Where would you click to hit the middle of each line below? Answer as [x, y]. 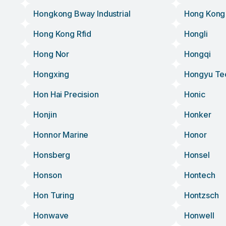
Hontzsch [201, 195]
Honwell [199, 215]
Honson [48, 175]
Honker [197, 115]
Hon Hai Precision [66, 94]
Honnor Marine [61, 135]
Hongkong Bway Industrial [82, 14]
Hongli [196, 34]
